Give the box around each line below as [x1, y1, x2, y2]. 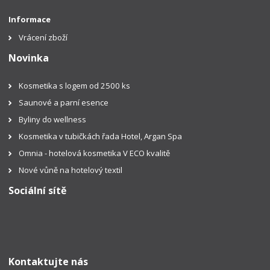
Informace [8, 14, 51, 25]
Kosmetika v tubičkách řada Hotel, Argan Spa [19, 131, 183, 142]
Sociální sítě [8, 184, 67, 198]
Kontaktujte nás [8, 254, 89, 268]
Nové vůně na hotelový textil [19, 165, 123, 176]
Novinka [8, 51, 49, 65]
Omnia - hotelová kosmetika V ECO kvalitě [19, 148, 172, 159]
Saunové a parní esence [19, 97, 109, 108]
